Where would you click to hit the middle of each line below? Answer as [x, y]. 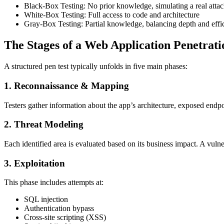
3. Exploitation [34, 163]
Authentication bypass [59, 208]
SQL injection [46, 199]
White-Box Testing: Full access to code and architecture [112, 15]
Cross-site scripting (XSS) [65, 217]
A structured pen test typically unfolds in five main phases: [96, 66]
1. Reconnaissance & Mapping [66, 85]
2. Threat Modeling [44, 124]
